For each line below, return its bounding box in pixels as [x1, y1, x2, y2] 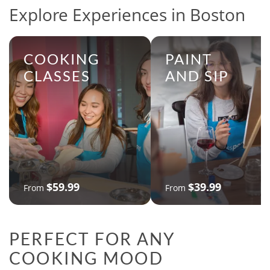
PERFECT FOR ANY [9, 228, 176, 250]
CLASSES [24, 67, 90, 85]
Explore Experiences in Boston [9, 3, 245, 27]
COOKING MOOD [9, 248, 163, 269]
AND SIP [165, 67, 229, 85]
